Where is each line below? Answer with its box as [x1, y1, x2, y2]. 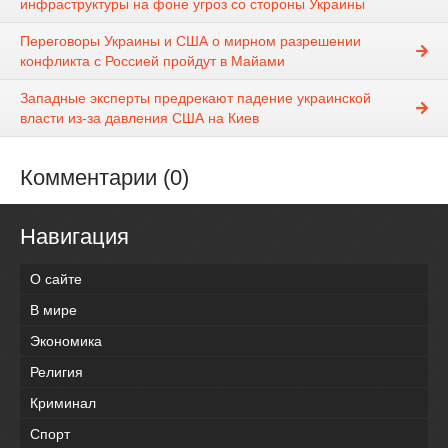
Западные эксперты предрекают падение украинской [20, 90, 371, 107]
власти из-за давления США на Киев [20, 110, 259, 127]
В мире [30, 301, 77, 318]
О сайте [30, 270, 82, 287]
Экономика [30, 332, 102, 349]
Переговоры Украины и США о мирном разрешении [20, 33, 361, 50]
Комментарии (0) [20, 165, 189, 191]
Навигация [20, 224, 129, 250]
